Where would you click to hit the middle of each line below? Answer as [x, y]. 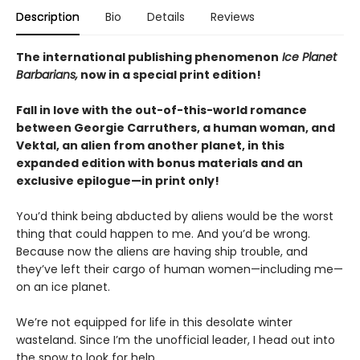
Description [48, 16]
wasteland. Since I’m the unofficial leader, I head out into [176, 340]
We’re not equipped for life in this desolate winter [154, 322]
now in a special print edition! [170, 74]
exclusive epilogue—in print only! [118, 180]
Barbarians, [47, 74]
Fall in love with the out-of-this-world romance [162, 110]
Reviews [233, 16]
